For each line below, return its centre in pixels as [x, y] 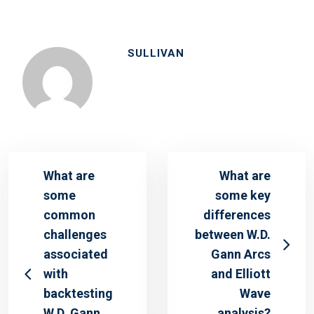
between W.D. [233, 235]
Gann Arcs [241, 254]
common [69, 215]
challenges [75, 235]
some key [243, 196]
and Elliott [241, 274]
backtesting [78, 294]
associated [76, 254]
